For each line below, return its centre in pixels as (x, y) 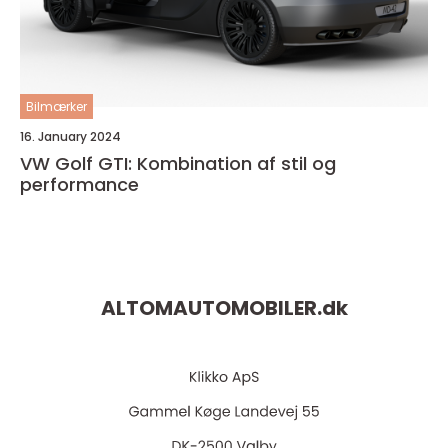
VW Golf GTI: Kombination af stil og (178, 163)
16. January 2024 (70, 136)
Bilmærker (56, 106)
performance (79, 184)
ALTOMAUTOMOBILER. (211, 308)
